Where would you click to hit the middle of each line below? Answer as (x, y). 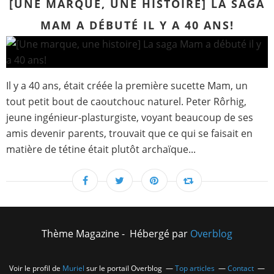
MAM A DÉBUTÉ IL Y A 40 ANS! (137, 25)
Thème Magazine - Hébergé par (116, 234)
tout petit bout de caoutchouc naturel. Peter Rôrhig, (126, 102)
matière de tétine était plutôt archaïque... (101, 150)
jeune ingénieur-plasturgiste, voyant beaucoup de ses (130, 118)
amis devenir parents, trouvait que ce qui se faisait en (129, 134)
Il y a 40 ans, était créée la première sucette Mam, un (127, 86)
